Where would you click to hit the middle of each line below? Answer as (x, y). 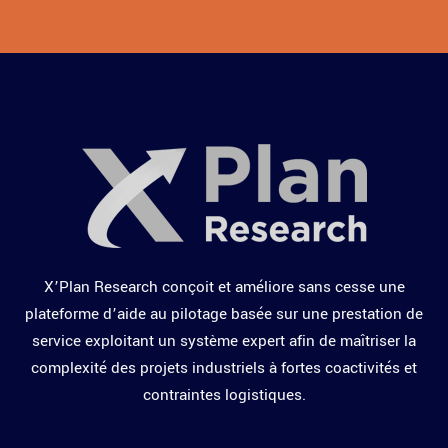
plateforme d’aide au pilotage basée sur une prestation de (224, 314)
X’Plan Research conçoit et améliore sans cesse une (224, 287)
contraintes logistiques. (224, 395)
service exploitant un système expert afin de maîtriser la (224, 341)
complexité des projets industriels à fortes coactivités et (224, 368)
